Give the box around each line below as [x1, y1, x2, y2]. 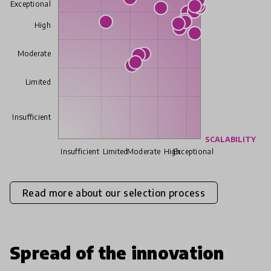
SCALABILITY [205, 135, 256, 145]
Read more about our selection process [22, 186, 205, 199]
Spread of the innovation [10, 242, 224, 264]
